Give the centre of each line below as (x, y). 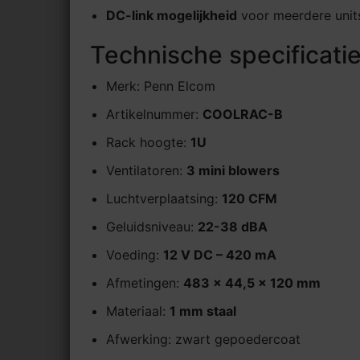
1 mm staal (203, 311)
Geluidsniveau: (152, 227)
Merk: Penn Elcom (161, 86)
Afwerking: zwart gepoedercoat (203, 340)
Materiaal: (138, 311)
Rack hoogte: (148, 143)
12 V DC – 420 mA (220, 255)
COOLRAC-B (243, 115)
